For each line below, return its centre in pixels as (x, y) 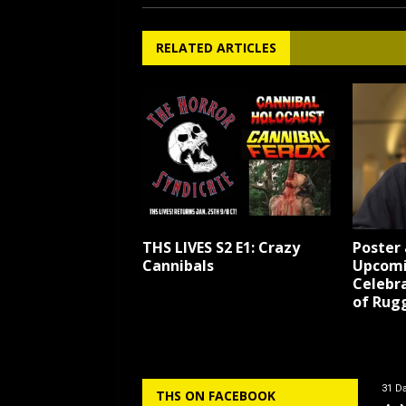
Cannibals (178, 265)
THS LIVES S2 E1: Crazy (221, 247)
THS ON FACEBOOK (216, 395)
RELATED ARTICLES (216, 47)
